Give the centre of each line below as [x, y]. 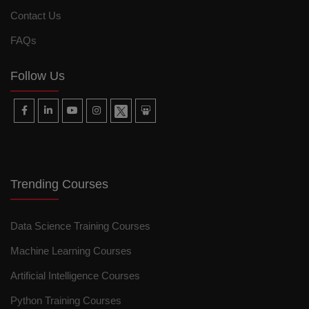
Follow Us [38, 76]
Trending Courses [59, 185]
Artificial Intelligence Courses [75, 276]
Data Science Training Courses [80, 226]
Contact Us [36, 16]
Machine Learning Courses [71, 251]
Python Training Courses [66, 301]
